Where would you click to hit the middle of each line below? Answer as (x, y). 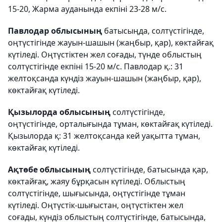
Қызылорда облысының (59, 112)
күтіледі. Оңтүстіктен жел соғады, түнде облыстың (105, 55)
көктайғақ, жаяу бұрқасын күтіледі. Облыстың (97, 181)
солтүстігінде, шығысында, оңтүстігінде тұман (97, 193)
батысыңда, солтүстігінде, (154, 31)
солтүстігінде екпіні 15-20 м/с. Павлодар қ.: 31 (96, 66)
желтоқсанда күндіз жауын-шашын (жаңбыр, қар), (105, 78)
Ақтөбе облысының (50, 169)
